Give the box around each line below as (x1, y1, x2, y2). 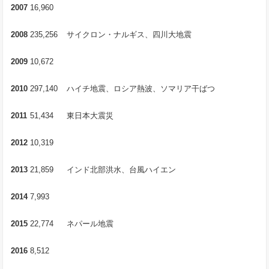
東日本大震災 (67, 110, 113, 120)
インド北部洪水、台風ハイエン (67, 165, 176, 174)
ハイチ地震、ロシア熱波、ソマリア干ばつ (67, 83, 215, 93)
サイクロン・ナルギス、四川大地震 (67, 29, 192, 39)
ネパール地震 (67, 219, 113, 228)
